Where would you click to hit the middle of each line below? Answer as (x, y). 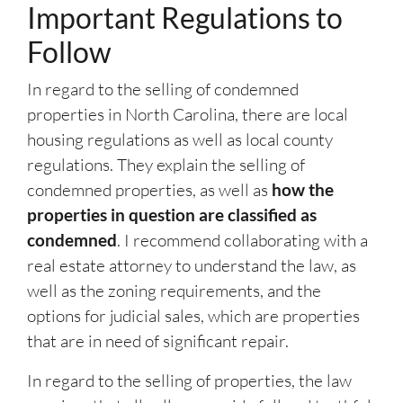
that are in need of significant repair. (158, 341)
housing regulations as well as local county (180, 140)
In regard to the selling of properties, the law (189, 381)
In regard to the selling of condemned (163, 90)
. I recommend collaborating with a (242, 241)
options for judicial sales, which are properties (193, 316)
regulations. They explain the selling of (166, 165)
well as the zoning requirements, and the (174, 291)
